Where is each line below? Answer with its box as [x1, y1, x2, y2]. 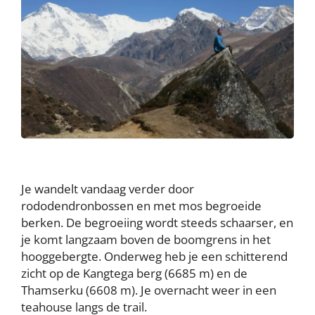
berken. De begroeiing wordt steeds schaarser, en [21, 214, 293, 231]
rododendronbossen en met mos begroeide [21, 197, 262, 214]
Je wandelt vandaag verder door [21, 180, 194, 197]
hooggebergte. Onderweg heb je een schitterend [21, 247, 288, 264]
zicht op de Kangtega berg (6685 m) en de [21, 264, 247, 281]
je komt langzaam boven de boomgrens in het [21, 231, 271, 247]
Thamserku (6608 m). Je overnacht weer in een [21, 281, 276, 298]
